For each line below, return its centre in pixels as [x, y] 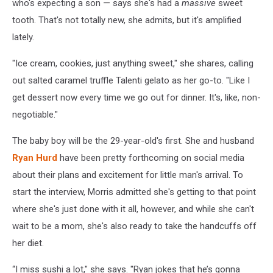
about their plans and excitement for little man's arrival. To [128, 175]
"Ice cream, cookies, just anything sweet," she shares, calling [133, 63]
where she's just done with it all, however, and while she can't [133, 209]
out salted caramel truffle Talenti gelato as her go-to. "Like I [131, 80]
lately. [23, 37]
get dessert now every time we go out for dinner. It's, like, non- [136, 97]
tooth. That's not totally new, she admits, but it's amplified [127, 20]
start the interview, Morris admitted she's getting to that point [134, 192]
